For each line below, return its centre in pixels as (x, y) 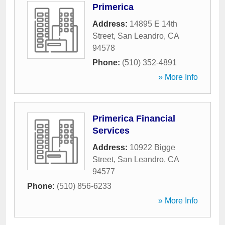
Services (111, 131)
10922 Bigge (152, 147)
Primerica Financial (134, 119)
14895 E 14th (153, 24)
